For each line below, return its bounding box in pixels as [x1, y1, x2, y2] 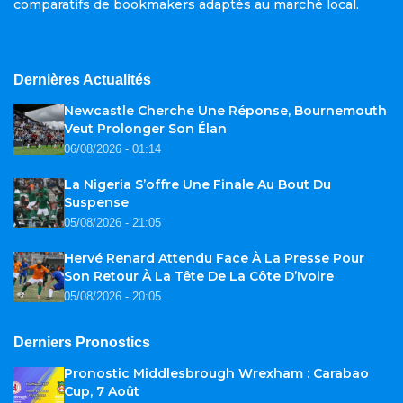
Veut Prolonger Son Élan [64, 121, 227, 138]
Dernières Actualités [13, 72, 151, 88]
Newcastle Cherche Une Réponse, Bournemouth [64, 103, 387, 120]
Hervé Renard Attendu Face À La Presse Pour [64, 250, 364, 267]
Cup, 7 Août [64, 383, 139, 400]
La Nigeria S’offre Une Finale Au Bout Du [64, 176, 331, 193]
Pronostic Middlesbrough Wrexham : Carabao [64, 365, 369, 382]
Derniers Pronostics [13, 335, 150, 351]
